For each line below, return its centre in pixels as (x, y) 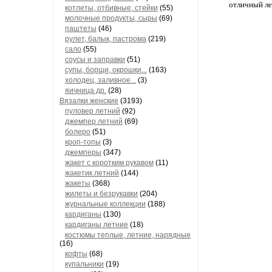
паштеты (81, 29)
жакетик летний (92, 173)
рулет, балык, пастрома (106, 39)
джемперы (83, 152)
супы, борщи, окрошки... (106, 70)
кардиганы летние (97, 225)
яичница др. (86, 90)
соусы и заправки (95, 59)
